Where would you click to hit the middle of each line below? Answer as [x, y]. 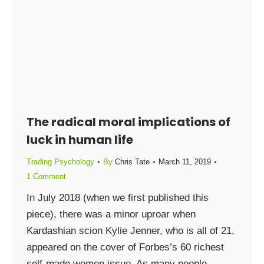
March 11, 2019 [185, 162]
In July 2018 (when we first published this [118, 198]
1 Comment [46, 176]
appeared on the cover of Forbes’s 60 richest [125, 247]
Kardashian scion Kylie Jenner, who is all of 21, [131, 231]
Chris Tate [132, 162]
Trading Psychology [60, 162]
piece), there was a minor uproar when [111, 214]
